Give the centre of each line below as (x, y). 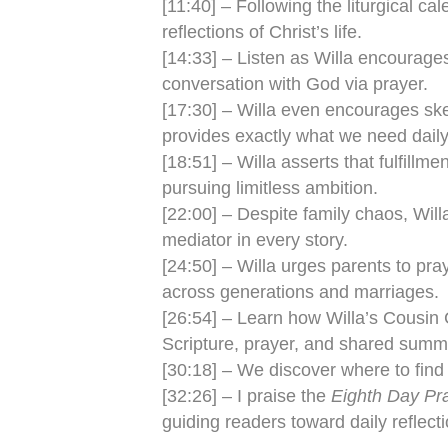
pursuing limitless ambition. (270, 188)
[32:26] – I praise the (246, 396)
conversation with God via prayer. (295, 84)
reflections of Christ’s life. (262, 32)
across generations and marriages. (300, 292)
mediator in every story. (255, 240)
